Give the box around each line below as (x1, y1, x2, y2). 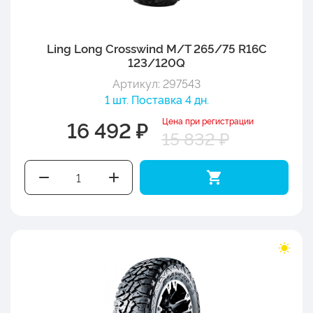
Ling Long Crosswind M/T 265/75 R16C (46, 39, 267, 56)
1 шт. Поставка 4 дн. (104, 91, 209, 107)
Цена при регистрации (161, 114, 254, 126)
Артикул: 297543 (112, 75, 201, 91)
